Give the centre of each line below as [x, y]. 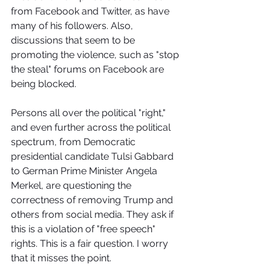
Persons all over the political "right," [90, 113]
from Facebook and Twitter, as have [91, 11]
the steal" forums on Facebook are [89, 69]
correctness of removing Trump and [93, 200]
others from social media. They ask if [93, 214]
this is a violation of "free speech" [84, 229]
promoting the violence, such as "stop [96, 55]
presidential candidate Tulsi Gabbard [93, 156]
